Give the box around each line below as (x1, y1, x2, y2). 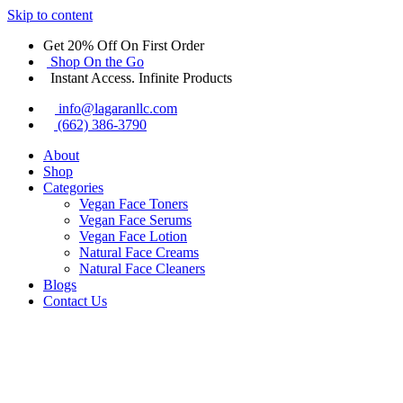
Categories (43, 180, 103, 195)
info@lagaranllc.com (58, 101, 177, 116)
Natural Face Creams (79, 245, 199, 260)
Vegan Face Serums (79, 212, 192, 228)
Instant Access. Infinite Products (50, 70, 232, 85)
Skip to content (7, 7, 93, 22)
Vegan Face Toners (79, 196, 188, 211)
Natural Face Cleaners (79, 261, 205, 276)
